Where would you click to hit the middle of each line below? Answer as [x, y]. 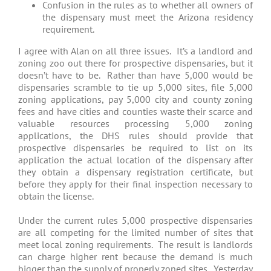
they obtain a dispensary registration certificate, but [135, 172]
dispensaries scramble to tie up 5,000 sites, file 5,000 [135, 87]
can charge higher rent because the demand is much [135, 257]
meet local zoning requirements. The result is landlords [135, 245]
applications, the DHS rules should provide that [135, 136]
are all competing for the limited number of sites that [135, 233]
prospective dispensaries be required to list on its [135, 148]
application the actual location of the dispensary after [135, 160]
